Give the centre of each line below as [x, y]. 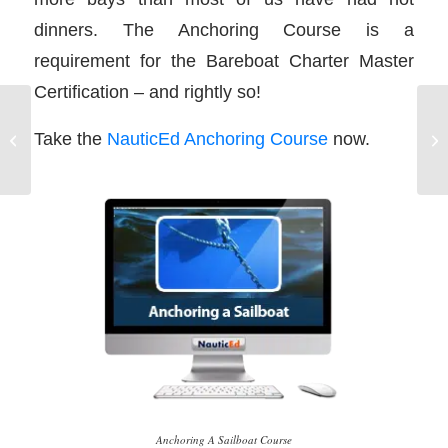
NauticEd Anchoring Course [217, 138]
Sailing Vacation [81, 129]
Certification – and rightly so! [147, 92]
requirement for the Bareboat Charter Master [224, 61]
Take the [70, 138]
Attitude [57, 150]
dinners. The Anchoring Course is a [224, 30]
